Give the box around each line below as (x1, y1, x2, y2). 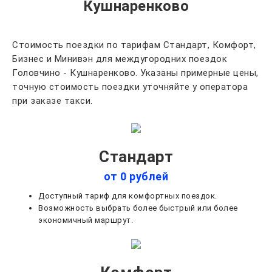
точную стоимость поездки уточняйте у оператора (12, 81, 248, 92)
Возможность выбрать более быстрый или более (38, 203, 238, 213)
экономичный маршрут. (38, 216, 133, 225)
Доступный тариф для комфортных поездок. (38, 191, 217, 201)
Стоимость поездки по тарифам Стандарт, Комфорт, (12, 39, 256, 50)
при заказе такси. (12, 95, 93, 106)
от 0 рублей (103, 170, 169, 183)
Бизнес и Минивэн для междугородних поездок (12, 53, 227, 64)
